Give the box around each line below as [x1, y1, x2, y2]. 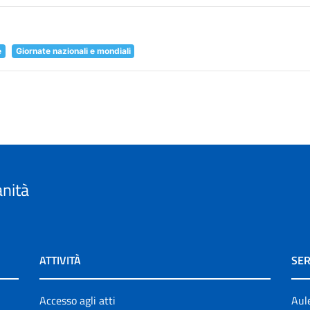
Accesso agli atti [39, 291, 116, 309]
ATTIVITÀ [39, 251, 82, 268]
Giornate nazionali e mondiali [15, 45, 131, 56]
